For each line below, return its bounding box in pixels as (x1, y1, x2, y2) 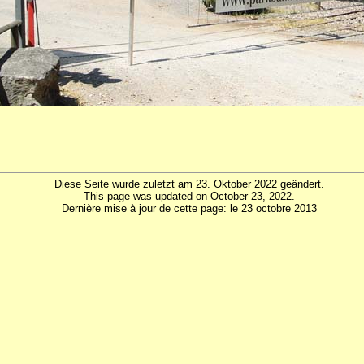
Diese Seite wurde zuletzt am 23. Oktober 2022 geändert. (54, 178, 325, 191)
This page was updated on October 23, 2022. (84, 190, 296, 203)
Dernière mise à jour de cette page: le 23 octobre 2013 (62, 202, 318, 215)
